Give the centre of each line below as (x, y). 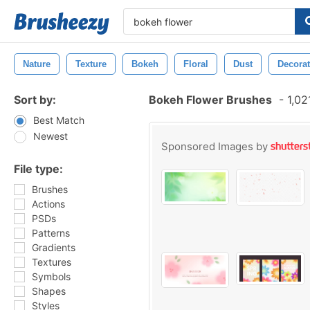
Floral (196, 64)
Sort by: (35, 100)
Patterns (51, 233)
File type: (38, 169)
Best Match (59, 120)
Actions (48, 204)
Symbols (51, 276)
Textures (52, 262)
